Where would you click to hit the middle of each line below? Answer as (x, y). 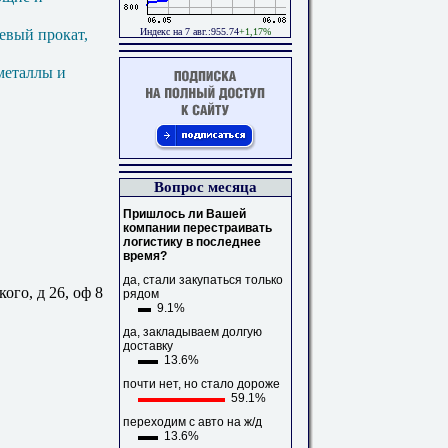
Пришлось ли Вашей (184, 214)
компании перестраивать (197, 228)
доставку (148, 346)
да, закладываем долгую (192, 332)
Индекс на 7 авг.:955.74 (189, 31)
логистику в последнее (192, 242)
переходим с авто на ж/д (192, 422)
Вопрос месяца (205, 187)
